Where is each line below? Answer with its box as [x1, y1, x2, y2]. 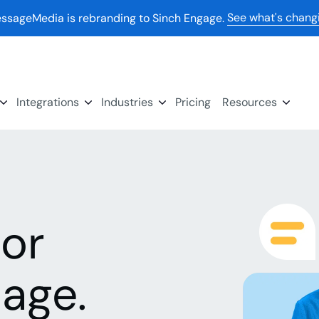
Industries [101, 95, 154, 110]
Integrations [16, 95, 80, 110]
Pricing [175, 95, 211, 110]
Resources [222, 95, 278, 110]
